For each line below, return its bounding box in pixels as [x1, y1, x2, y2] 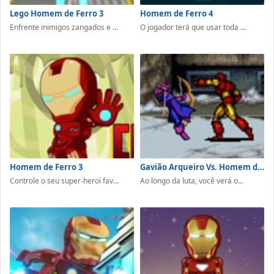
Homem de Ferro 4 [140, 7, 213, 19]
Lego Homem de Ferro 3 [10, 7, 103, 19]
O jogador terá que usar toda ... [140, 21, 246, 32]
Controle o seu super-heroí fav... [10, 176, 119, 187]
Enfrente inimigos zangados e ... [10, 21, 118, 32]
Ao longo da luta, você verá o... [140, 176, 243, 187]
